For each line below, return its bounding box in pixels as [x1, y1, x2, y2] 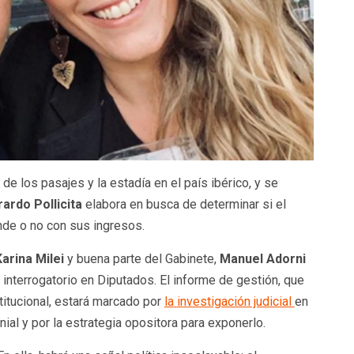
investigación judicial [176, 294, 295, 310]
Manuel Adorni [216, 251, 306, 267]
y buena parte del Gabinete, [63, 251, 217, 267]
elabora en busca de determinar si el [85, 197, 286, 213]
